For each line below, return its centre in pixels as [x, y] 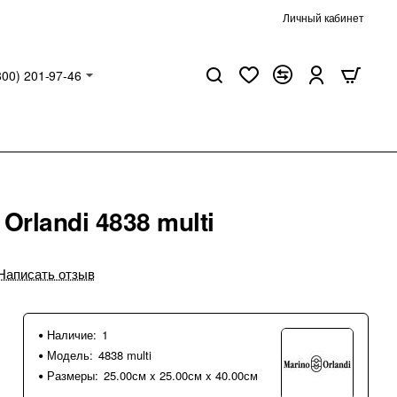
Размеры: [73, 375]
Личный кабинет [323, 17]
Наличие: [72, 335]
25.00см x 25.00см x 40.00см [181, 375]
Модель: [70, 355]
